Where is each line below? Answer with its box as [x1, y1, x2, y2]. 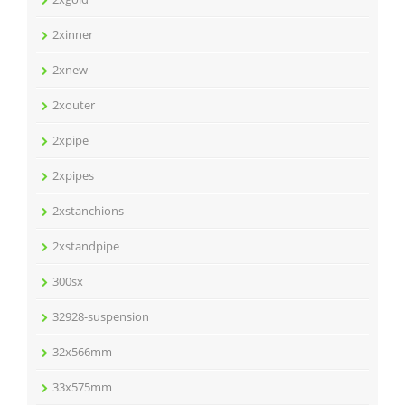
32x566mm [52, 344, 112, 360]
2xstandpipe [52, 238, 119, 254]
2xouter [52, 97, 95, 113]
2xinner [52, 26, 93, 42]
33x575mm [52, 379, 112, 395]
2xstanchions [52, 202, 124, 219]
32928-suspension [52, 308, 149, 325]
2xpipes [52, 167, 94, 184]
